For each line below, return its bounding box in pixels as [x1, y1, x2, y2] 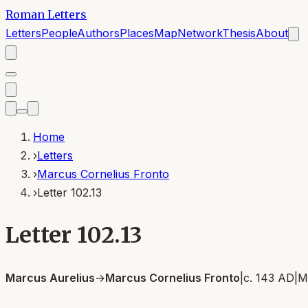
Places [120, 26, 154, 40]
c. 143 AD [243, 270, 294, 285]
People [41, 26, 77, 40]
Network [177, 26, 222, 40]
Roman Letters [5, 8, 87, 21]
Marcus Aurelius [5, 270, 95, 285]
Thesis [222, 26, 256, 40]
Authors [77, 26, 120, 40]
